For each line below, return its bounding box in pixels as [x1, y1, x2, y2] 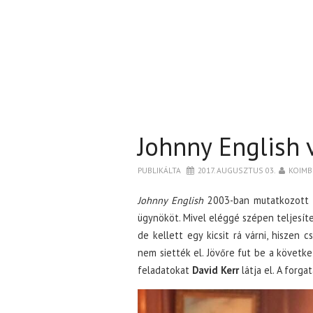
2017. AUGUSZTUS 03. [198, 165, 275, 175]
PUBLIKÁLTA [138, 165, 183, 175]
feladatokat [138, 263, 192, 277]
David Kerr [192, 263, 239, 277]
